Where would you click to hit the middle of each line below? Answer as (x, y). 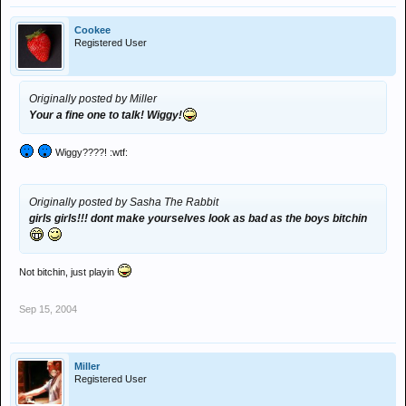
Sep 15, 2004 (48, 309)
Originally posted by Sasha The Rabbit (124, 202)
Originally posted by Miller (93, 99)
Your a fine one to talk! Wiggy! (106, 115)
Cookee (92, 30)
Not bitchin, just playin (68, 272)
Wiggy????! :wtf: (90, 152)
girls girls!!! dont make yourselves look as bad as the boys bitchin (198, 218)
